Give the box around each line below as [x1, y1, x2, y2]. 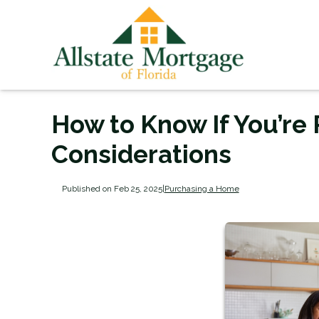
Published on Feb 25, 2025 [61, 183, 162, 194]
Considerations [51, 140, 231, 169]
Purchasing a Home [164, 183, 239, 194]
